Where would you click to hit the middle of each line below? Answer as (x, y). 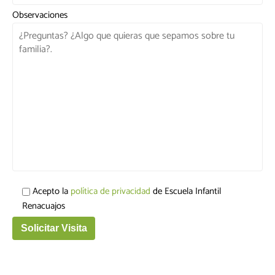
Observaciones (40, 15)
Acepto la (52, 192)
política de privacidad (110, 192)
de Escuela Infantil (186, 192)
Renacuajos (44, 206)
